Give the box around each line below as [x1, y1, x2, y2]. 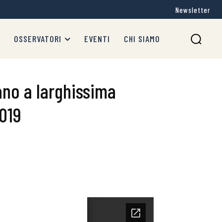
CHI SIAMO [124, 33, 160, 44]
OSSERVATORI [14, 33, 61, 44]
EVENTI [84, 33, 110, 44]
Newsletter [175, 5, 210, 15]
